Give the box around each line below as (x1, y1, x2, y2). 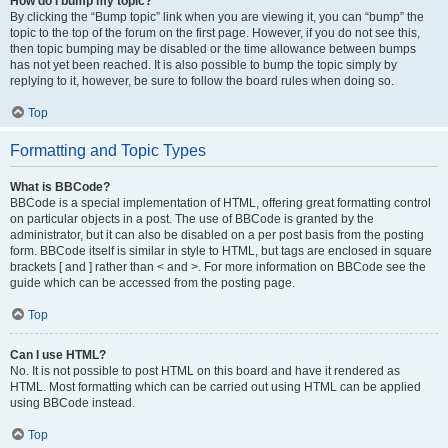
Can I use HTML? (10, 348, 106, 362)
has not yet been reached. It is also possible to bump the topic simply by (10, 58, 397, 72)
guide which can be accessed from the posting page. (10, 276, 295, 290)
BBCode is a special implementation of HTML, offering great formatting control (10, 196, 431, 210)
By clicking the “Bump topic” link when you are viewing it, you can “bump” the (10, 10, 424, 24)
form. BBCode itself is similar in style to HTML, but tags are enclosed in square (10, 244, 432, 258)
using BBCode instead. (10, 396, 135, 410)
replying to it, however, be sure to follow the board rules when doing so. (10, 74, 394, 88)
